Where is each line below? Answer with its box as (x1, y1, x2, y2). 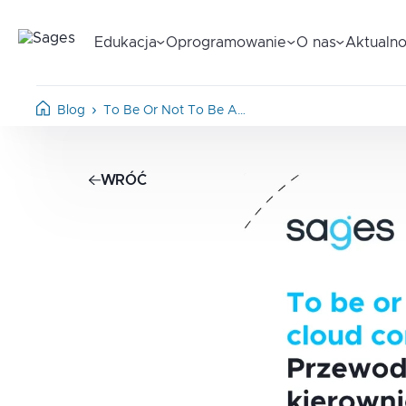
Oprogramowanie (166, 35, 286, 50)
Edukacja (93, 35, 157, 50)
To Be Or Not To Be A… (103, 103, 246, 117)
